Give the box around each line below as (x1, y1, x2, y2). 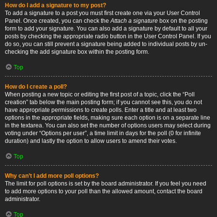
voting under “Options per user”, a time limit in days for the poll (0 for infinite (5, 130, 201, 137)
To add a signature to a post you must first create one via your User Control (5, 10, 200, 16)
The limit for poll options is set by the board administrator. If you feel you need (5, 180, 206, 187)
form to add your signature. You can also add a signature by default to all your (5, 25, 207, 32)
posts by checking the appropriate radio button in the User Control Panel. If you (5, 33, 211, 40)
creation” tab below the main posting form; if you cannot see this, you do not (5, 99, 202, 106)
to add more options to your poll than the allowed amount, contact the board (5, 188, 202, 195)
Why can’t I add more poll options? (5, 172, 99, 179)
